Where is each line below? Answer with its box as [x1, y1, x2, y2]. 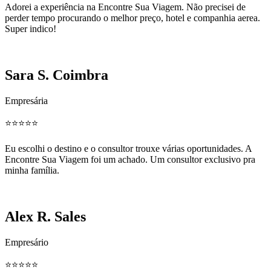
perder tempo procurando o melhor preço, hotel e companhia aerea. [5, 13, 260, 24]
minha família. [5, 165, 59, 176]
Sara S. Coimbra [5, 67, 108, 83]
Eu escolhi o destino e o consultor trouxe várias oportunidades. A [5, 143, 252, 154]
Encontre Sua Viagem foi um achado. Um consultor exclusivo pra [5, 154, 255, 165]
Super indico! [5, 24, 56, 34]
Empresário [5, 237, 48, 248]
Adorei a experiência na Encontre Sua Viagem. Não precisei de [5, 2, 246, 13]
